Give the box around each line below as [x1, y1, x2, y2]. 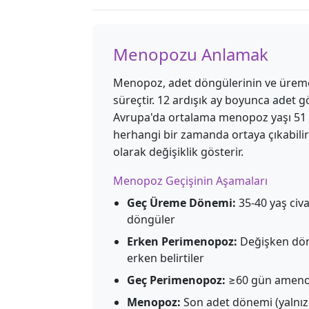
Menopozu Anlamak [113, 43, 268, 66]
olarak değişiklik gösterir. [113, 144, 243, 159]
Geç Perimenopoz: [127, 272, 226, 288]
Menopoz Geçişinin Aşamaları [113, 173, 268, 188]
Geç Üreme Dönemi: [127, 195, 236, 210]
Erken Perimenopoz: [127, 234, 237, 249]
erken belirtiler [127, 250, 204, 266]
